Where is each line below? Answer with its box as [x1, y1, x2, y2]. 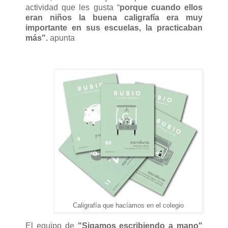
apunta [50, 33, 77, 42]
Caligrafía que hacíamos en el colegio [72, 202, 184, 210]
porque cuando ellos [119, 3, 203, 12]
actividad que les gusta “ [25, 3, 120, 12]
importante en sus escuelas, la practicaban [25, 23, 203, 32]
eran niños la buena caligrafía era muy [25, 13, 203, 22]
